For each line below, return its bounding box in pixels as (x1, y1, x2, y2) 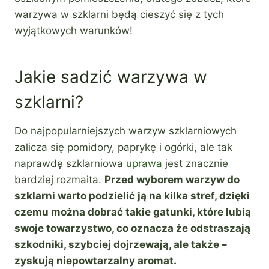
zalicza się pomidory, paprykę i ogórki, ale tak (14, 141, 232, 153)
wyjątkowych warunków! (14, 24, 133, 37)
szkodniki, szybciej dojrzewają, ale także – (14, 238, 227, 250)
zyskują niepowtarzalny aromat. (14, 254, 177, 267)
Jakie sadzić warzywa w (14, 66, 207, 87)
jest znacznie (162, 157, 228, 169)
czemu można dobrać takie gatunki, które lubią (14, 205, 251, 218)
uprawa (126, 157, 162, 169)
